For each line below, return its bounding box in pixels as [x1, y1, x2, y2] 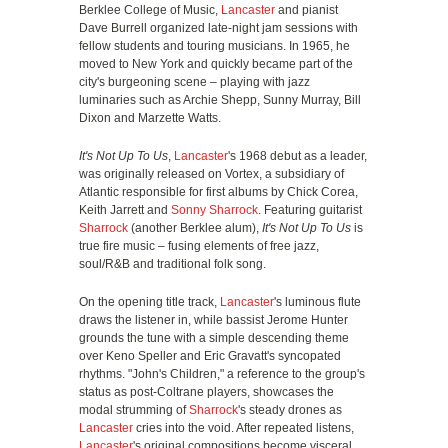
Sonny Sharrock [171, 203, 258, 217]
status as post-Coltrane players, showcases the [79, 385, 334, 399]
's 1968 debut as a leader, [228, 149, 367, 163]
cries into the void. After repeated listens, [133, 421, 354, 435]
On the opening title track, [79, 295, 220, 309]
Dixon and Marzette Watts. [79, 111, 221, 125]
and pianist [275, 3, 338, 17]
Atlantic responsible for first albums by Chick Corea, [79, 185, 358, 199]
